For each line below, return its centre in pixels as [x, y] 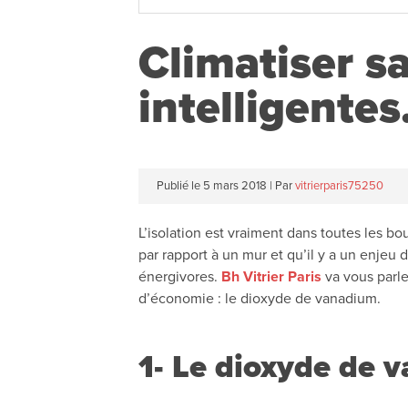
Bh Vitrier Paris [271, 276]
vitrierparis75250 [339, 185]
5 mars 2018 [235, 185]
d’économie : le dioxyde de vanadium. [260, 298]
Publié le [178, 185]
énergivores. [180, 276]
